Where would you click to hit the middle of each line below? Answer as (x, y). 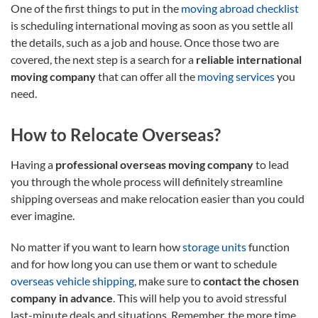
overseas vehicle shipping (72, 280)
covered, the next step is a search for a (103, 59)
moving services (236, 76)
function (268, 246)
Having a (33, 164)
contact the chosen (251, 280)
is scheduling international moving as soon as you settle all (152, 25)
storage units (214, 246)
